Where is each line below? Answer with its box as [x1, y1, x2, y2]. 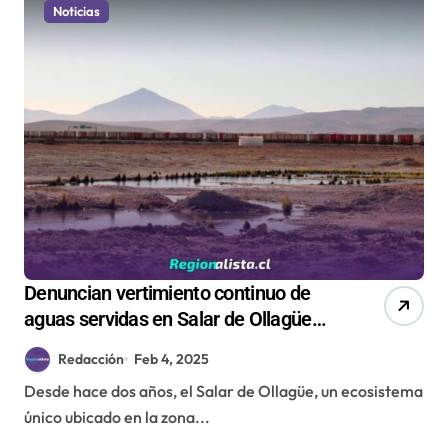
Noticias [53, 2, 100, 19]
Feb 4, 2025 [134, 349, 210, 368]
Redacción [58, 349, 124, 368]
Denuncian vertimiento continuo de [24, 280, 311, 305]
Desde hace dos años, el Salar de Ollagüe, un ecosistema [24, 380, 36, 401]
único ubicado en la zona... [24, 406, 210, 427]
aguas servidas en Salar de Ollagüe [24, 306, 312, 331]
